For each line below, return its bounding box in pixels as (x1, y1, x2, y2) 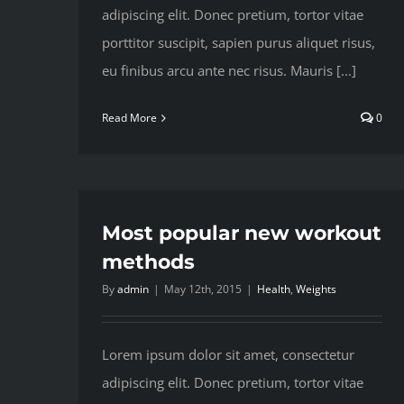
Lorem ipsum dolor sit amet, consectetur (102, 345, 354, 364)
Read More (102, 110, 157, 126)
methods (102, 250, 195, 275)
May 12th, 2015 (164, 281, 242, 298)
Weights (296, 281, 336, 298)
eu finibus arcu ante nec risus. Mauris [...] (102, 61, 356, 80)
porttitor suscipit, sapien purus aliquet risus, (102, 33, 375, 52)
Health (257, 281, 290, 298)
